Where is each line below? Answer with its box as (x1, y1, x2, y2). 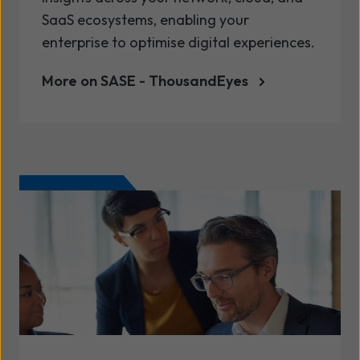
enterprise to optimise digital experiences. (42, 32, 315, 51)
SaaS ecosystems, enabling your (42, 10, 249, 29)
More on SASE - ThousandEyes (42, 71, 248, 90)
